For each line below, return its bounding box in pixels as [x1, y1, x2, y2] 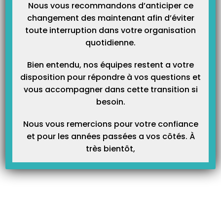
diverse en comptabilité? [138, 138, 214, 147]
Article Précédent [8, 111, 58, 120]
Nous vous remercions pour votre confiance [23, 118, 198, 130]
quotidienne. [85, 37, 136, 48]
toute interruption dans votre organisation [25, 25, 196, 36]
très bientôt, [86, 143, 135, 154]
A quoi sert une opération [136, 127, 214, 137]
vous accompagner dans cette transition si [23, 84, 198, 95]
